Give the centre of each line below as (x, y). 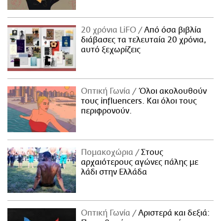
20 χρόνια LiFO (110, 30)
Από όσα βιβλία (172, 30)
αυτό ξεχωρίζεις (111, 50)
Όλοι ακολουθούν (172, 91)
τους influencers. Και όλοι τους (139, 101)
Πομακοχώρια (108, 152)
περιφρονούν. (107, 111)
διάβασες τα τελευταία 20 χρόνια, (144, 40)
